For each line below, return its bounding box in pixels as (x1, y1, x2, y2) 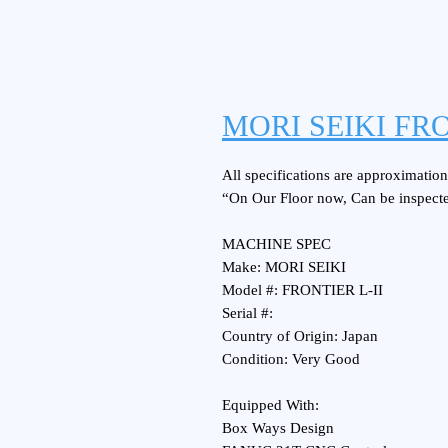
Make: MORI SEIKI (222, 259, 346, 275)
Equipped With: (222, 397, 319, 413)
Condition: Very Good (222, 351, 360, 367)
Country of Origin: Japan (222, 328, 378, 344)
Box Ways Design (222, 420, 334, 436)
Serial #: (222, 305, 273, 321)
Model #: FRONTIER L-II (222, 282, 383, 298)
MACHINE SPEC (222, 236, 331, 252)
